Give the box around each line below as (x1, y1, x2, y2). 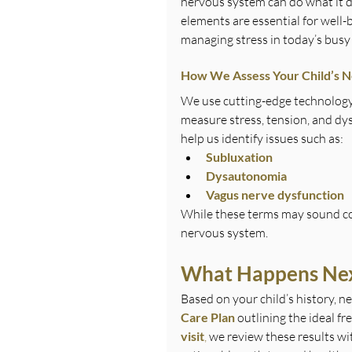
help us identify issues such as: (181, 130, 343, 146)
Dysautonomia (206, 167, 287, 183)
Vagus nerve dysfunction (206, 186, 344, 202)
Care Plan (181, 309, 235, 324)
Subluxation (206, 148, 273, 164)
